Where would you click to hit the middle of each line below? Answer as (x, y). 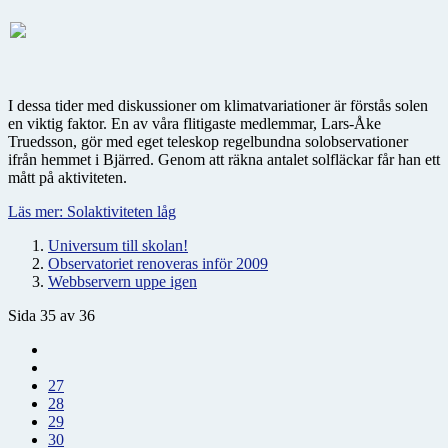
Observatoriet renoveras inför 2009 (158, 263)
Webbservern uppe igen (122, 281)
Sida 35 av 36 (51, 315)
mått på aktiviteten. (67, 177)
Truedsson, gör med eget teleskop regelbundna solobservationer (208, 141)
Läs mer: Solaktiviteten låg (92, 211)
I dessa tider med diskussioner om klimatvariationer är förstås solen (218, 105)
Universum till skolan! (118, 245)
